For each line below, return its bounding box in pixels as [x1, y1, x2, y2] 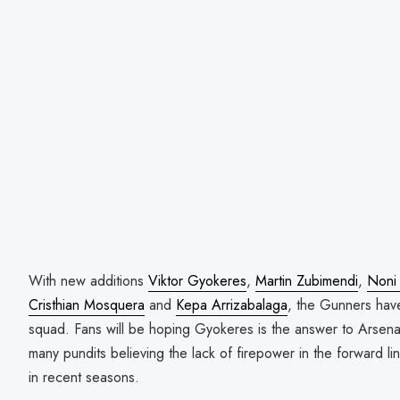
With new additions [29, 270, 148, 291]
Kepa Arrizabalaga [176, 294, 287, 315]
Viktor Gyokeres [148, 270, 246, 291]
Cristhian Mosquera [29, 294, 145, 315]
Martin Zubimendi [255, 270, 358, 291]
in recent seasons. [29, 366, 139, 387]
